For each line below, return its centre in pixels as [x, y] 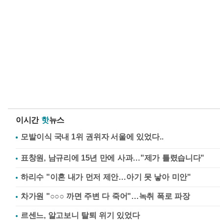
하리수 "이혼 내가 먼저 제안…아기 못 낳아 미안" [106, 177]
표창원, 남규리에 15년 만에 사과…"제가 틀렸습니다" [112, 158]
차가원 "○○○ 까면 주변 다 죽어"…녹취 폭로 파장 [105, 196]
